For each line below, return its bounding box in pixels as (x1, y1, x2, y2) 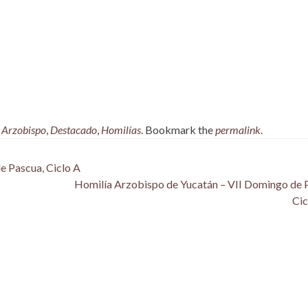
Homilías (101, 123, 141, 137)
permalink (215, 123, 261, 137)
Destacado (50, 123, 97, 137)
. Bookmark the (141, 123, 215, 137)
